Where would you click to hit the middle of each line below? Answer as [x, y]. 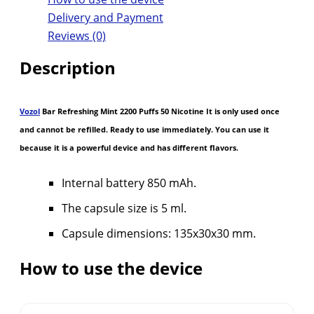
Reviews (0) [77, 36]
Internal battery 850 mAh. [129, 183]
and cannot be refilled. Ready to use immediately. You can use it [144, 130]
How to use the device [111, 268]
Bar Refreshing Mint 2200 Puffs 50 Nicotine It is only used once [160, 112]
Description [68, 68]
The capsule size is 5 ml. [124, 209]
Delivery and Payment [105, 18]
